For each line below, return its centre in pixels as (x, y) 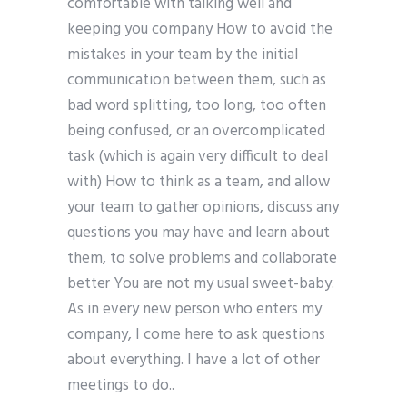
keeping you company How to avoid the (200, 30)
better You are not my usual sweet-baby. (201, 284)
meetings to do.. (121, 386)
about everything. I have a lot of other (194, 361)
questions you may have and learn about (199, 233)
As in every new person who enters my (194, 310)
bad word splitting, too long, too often (197, 106)
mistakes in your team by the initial (183, 55)
